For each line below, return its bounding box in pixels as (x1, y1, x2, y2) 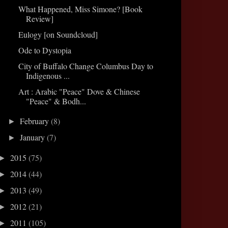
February (20, 115, 51, 126)
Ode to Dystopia (18, 44, 71, 55)
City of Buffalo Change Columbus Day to (18, 60, 153, 71)
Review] (25, 13, 53, 24)
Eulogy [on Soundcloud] (18, 28, 98, 40)
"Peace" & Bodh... (25, 95, 86, 106)
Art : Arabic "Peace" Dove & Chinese (18, 85, 140, 97)
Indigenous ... (25, 70, 70, 81)
